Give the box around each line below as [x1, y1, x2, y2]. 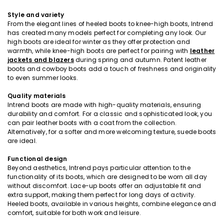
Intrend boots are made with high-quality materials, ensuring [7, 100, 201, 109]
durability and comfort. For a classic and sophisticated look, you [7, 109, 212, 118]
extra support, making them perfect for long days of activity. [7, 190, 196, 199]
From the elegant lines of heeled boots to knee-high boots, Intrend [7, 19, 213, 28]
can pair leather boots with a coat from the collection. [7, 118, 177, 127]
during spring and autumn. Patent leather [73, 55, 207, 64]
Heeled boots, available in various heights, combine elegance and [7, 199, 216, 208]
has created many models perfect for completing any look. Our [7, 28, 206, 37]
